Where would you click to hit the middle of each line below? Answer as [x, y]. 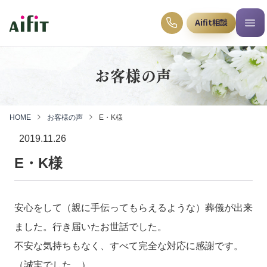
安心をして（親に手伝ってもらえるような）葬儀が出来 [133, 208]
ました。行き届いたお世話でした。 [91, 227]
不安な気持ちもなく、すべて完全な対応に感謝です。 [129, 246]
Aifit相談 [211, 23]
